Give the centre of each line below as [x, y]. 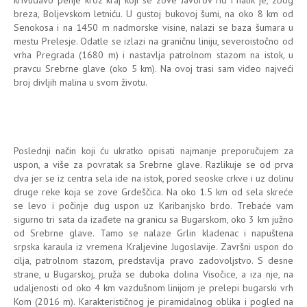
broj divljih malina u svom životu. [81, 82]
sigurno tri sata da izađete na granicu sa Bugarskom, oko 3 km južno [153, 219]
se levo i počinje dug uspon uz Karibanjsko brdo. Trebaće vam [153, 205]
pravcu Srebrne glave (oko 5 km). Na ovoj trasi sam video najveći [153, 68]
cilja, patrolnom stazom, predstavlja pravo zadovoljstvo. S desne [153, 260]
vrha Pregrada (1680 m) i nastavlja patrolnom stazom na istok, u [153, 54]
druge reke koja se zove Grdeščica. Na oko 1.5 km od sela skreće [153, 192]
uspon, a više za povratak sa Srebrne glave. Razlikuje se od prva [153, 164]
